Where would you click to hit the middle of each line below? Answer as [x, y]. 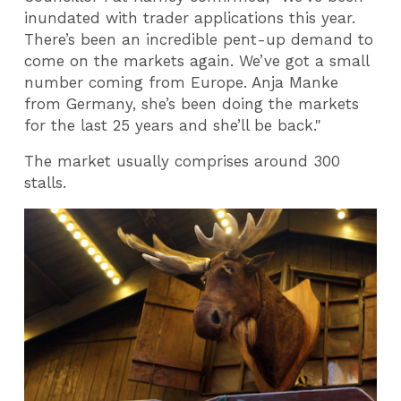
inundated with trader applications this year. [190, 17]
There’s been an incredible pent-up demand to [199, 39]
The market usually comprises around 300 [183, 162]
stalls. [46, 183]
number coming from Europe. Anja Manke [182, 82]
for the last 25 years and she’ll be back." [176, 125]
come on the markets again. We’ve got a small [197, 60]
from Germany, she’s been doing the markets [192, 103]
